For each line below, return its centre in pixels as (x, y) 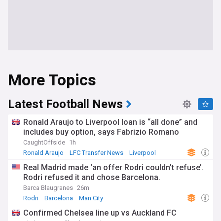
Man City (91, 198)
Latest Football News (65, 104)
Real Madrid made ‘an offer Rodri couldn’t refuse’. (113, 167)
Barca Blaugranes (48, 188)
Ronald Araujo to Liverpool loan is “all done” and (110, 122)
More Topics (52, 80)
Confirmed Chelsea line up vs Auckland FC (100, 213)
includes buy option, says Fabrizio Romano (101, 132)
